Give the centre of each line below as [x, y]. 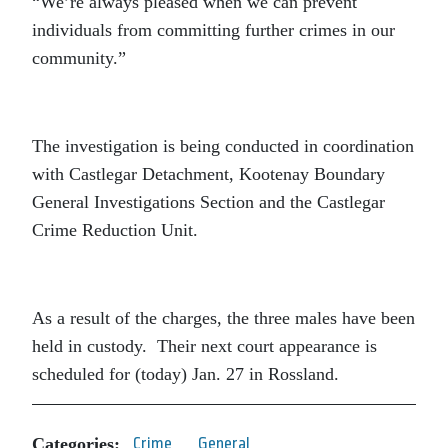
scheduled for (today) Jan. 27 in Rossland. [185, 374]
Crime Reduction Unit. [115, 230]
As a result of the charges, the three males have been [223, 318]
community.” [79, 58]
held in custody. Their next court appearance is [204, 346]
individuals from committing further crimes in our [213, 30]
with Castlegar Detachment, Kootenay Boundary [208, 174]
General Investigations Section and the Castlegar [208, 202]
